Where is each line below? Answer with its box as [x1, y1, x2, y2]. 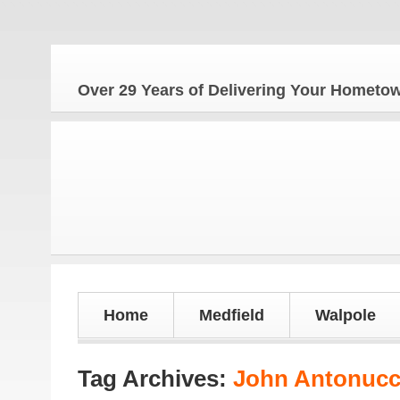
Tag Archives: [78, 365, 233, 392]
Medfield [199, 306, 264, 324]
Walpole [315, 306, 376, 324]
